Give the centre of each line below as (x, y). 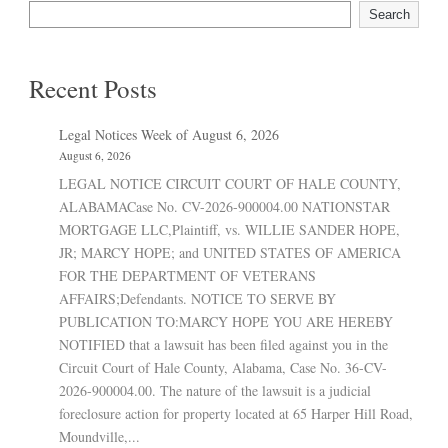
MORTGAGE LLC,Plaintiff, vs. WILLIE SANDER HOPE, (229, 229)
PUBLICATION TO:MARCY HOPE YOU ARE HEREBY (226, 321)
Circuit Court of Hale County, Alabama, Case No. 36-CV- (223, 367)
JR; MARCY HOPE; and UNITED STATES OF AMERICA (230, 252)
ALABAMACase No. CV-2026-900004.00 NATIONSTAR (224, 206)
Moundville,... (99, 436)
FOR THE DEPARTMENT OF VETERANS (187, 275)
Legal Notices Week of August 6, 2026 (169, 134)
